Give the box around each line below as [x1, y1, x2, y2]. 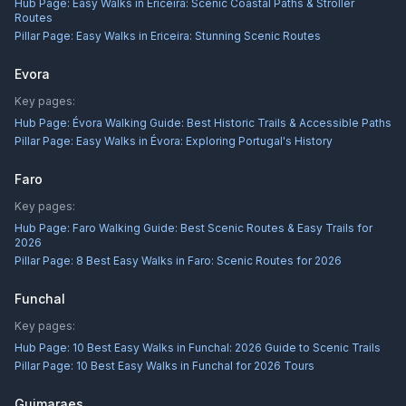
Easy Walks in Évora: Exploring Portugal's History [76, 134, 333, 148]
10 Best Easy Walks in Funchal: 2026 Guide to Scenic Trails [72, 341, 381, 354]
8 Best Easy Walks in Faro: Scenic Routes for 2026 [76, 254, 342, 267]
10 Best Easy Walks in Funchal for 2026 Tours [76, 359, 314, 372]
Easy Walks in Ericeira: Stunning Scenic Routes [76, 29, 321, 43]
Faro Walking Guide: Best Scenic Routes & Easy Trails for [72, 221, 372, 235]
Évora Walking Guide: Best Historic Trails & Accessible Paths [72, 116, 391, 130]
